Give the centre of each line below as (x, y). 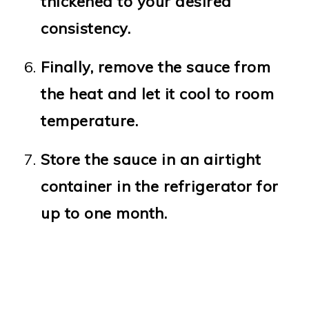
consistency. (86, 28)
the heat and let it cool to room (158, 93)
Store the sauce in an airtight (151, 159)
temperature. (90, 120)
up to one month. (104, 213)
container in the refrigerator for (160, 186)
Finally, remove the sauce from (156, 67)
